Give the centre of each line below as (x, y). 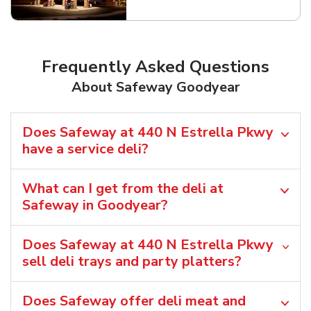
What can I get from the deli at (123, 188)
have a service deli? (85, 149)
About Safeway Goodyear (155, 87)
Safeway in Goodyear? (95, 205)
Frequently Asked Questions (155, 66)
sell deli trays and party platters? (132, 261)
